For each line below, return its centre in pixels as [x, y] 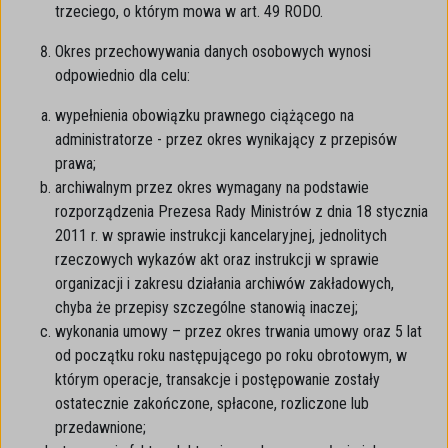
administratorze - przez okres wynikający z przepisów [226, 139]
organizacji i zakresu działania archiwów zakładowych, [224, 283]
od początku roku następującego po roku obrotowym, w [231, 355]
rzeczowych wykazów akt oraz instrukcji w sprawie [217, 259]
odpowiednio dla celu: [122, 75]
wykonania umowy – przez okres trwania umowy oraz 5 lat [238, 331]
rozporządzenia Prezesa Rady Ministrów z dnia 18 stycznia [241, 211]
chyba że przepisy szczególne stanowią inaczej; [206, 307]
